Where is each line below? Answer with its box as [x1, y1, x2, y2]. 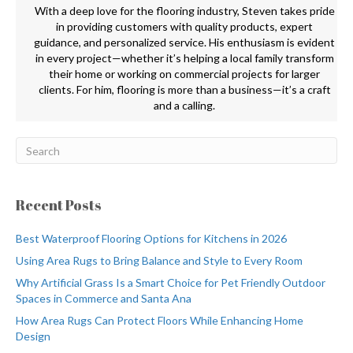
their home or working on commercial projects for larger [49, 67, 320, 81]
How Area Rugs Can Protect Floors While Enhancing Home [16, 314, 303, 328]
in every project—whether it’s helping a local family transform [35, 51, 334, 65]
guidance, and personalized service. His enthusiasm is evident [34, 35, 335, 50]
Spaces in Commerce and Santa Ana [16, 292, 191, 306]
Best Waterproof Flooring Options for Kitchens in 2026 [16, 232, 287, 246]
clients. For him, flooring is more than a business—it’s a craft [38, 83, 331, 97]
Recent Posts [16, 195, 102, 215]
